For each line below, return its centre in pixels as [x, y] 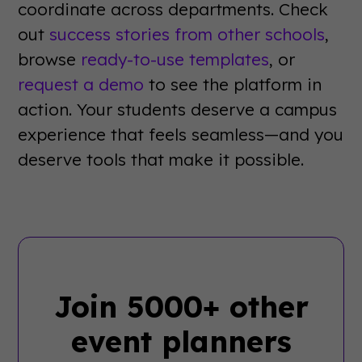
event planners [181, 341]
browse [50, 59]
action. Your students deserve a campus [178, 109]
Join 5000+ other [181, 306]
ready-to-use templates [175, 59]
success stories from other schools [187, 34]
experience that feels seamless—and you [181, 134]
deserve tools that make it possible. [161, 159]
